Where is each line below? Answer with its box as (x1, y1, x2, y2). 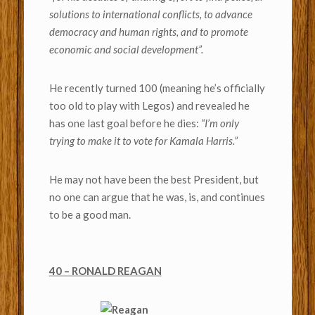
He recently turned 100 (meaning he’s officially (49, 82, 265, 95)
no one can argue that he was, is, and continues (49, 191, 265, 204)
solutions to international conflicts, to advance (49, 8, 252, 21)
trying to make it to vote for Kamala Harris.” (49, 134, 242, 148)
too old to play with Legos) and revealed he (49, 99, 250, 112)
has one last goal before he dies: (49, 117, 201, 130)
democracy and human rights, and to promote (49, 25, 248, 39)
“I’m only (200, 117, 239, 130)
